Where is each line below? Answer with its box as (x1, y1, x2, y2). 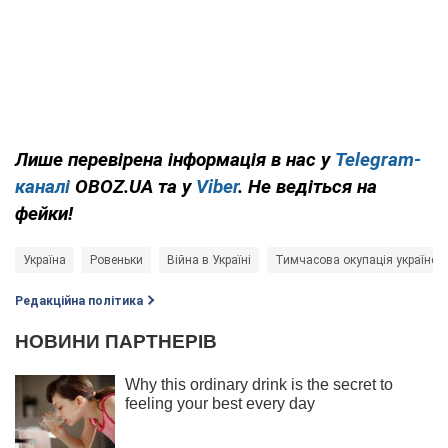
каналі (15, 174, 70, 198)
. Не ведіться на (238, 174, 377, 198)
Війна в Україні (167, 252, 251, 267)
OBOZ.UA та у (70, 174, 196, 198)
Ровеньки (90, 252, 143, 267)
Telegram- (335, 147, 421, 171)
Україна (23, 252, 66, 267)
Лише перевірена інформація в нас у (15, 147, 335, 171)
